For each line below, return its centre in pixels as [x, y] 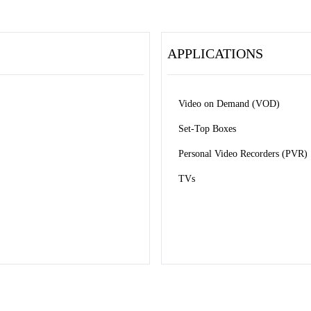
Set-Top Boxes [209, 129]
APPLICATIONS [215, 53]
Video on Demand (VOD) [230, 104]
